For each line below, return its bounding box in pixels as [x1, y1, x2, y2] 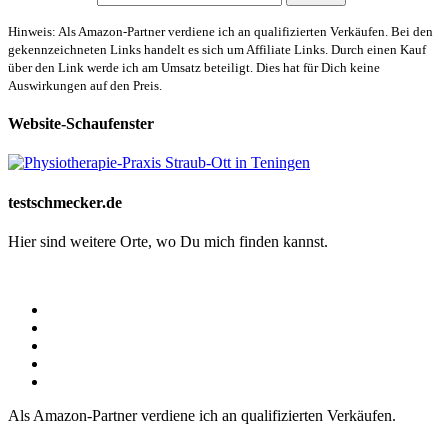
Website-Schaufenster [8, 115, 154, 133]
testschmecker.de [8, 193, 122, 211]
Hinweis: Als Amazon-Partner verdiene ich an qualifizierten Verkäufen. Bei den [8, 23, 433, 39]
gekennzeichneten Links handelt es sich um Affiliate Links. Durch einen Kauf [8, 41, 426, 57]
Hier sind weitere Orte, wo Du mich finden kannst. [8, 232, 328, 250]
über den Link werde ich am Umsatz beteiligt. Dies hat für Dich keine [8, 59, 380, 75]
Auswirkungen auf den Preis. [8, 77, 162, 93]
